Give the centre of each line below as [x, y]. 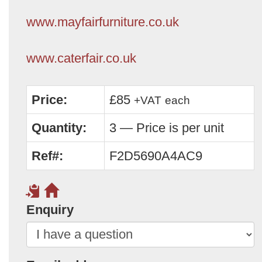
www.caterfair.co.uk [81, 58]
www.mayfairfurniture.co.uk [103, 22]
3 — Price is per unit [167, 127]
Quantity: [59, 127]
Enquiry [50, 209]
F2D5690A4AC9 [156, 156]
